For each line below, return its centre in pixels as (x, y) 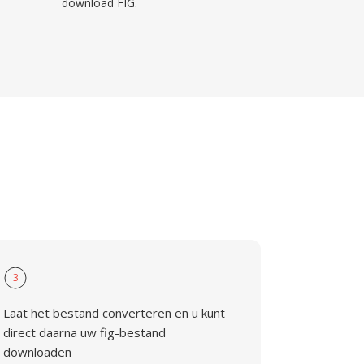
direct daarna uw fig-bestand (85, 332)
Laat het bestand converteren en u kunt (115, 313)
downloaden (38, 352)
